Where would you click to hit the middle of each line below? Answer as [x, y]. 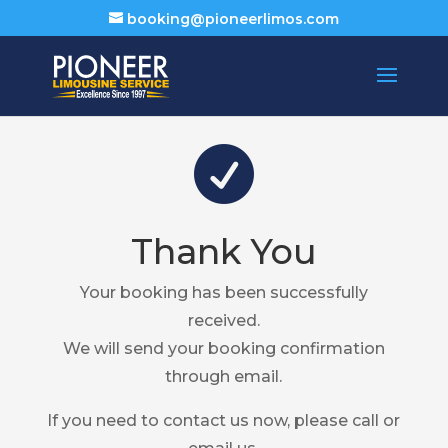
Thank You [223, 251]
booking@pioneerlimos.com [232, 18]
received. [223, 320]
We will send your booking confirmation [223, 348]
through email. [224, 376]
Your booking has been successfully [223, 292]
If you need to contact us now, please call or [224, 420]
